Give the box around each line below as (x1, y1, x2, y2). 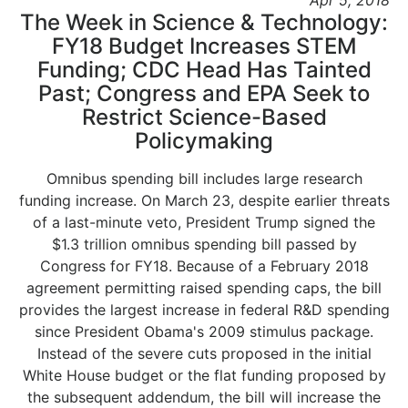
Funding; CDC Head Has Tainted (36, 56, 372, 83)
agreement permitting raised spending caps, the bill (26, 279, 382, 297)
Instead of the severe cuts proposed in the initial (36, 344, 372, 362)
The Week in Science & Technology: (20, 9, 388, 36)
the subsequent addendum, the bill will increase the (27, 388, 381, 406)
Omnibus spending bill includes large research (46, 169, 362, 188)
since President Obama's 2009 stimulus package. (35, 322, 373, 341)
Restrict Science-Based (81, 104, 327, 130)
